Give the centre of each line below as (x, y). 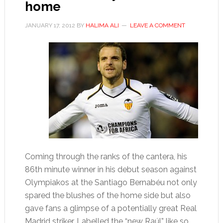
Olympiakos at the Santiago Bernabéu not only (111, 182)
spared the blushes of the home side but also (108, 195)
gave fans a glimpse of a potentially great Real (111, 208)
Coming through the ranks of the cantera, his (106, 157)
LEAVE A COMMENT (157, 25)
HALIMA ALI (102, 25)
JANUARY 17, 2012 (50, 25)
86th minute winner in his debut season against (111, 169)
